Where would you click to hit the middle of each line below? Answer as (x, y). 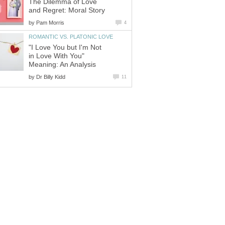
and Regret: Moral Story (67, 10)
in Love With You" (57, 56)
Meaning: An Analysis (62, 64)
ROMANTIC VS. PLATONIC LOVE (71, 36)
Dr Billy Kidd (51, 77)
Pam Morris (50, 22)
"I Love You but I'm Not (65, 47)
